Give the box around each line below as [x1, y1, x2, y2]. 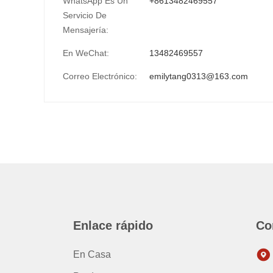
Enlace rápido [73, 219, 153, 232]
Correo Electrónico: [63, 71, 137, 81]
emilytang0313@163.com [149, 71, 248, 81]
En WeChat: [63, 48, 109, 58]
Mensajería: [63, 25, 108, 35]
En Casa [73, 249, 111, 260]
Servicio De [63, 10, 107, 20]
